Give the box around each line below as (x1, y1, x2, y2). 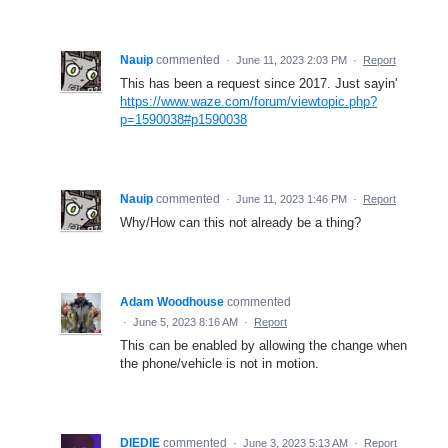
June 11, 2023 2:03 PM (236, 54, 347, 67)
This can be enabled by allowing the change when (120, 338, 407, 354)
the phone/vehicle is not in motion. (120, 356, 319, 372)
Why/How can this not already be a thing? (120, 215, 361, 231)
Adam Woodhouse (120, 295, 224, 310)
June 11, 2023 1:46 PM (236, 193, 347, 206)
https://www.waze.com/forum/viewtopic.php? (120, 94, 377, 110)
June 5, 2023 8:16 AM (133, 316, 238, 329)
